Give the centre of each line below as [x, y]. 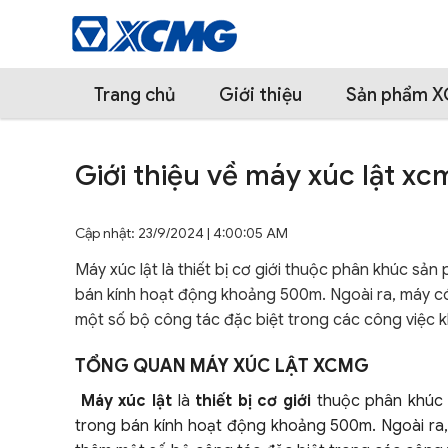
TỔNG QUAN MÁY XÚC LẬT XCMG [222, 366]
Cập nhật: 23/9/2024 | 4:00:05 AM [181, 233]
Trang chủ [134, 95]
